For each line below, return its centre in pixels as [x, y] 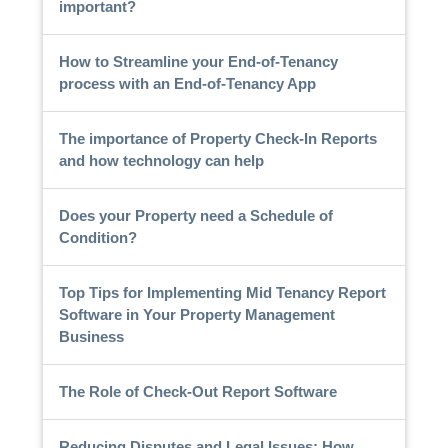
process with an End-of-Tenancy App [187, 83]
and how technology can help [161, 160]
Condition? [97, 237]
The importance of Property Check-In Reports [217, 138]
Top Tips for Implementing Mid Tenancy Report [222, 292]
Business [91, 336]
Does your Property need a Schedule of [195, 215]
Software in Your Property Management [196, 314]
